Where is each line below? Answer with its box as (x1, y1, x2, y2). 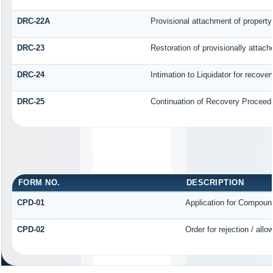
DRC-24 (16, 69, 44, 79)
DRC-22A (16, 16, 50, 26)
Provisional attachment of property (150, 16, 272, 26)
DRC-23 (16, 43, 44, 52)
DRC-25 (16, 96, 44, 106)
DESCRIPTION (186, 178, 244, 188)
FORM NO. (18, 178, 60, 188)
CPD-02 (16, 225, 44, 235)
